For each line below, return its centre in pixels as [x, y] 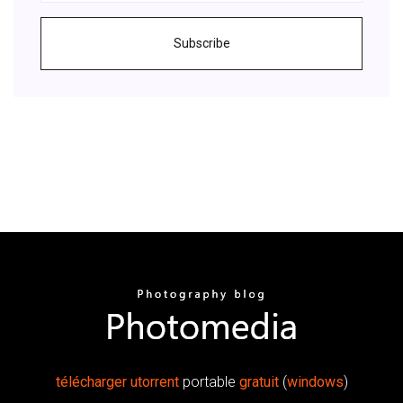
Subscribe [201, 43]
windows [315, 381]
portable [209, 381]
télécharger [91, 381]
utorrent [154, 381]
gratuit [259, 381]
